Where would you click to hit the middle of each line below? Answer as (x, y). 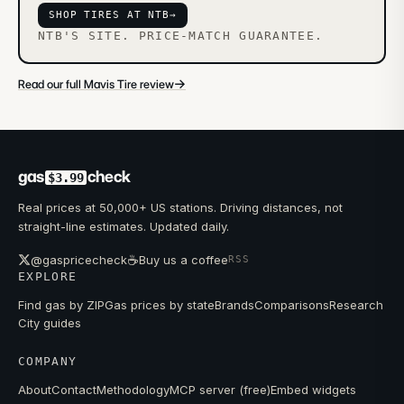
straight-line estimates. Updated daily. (124, 226)
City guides (50, 323)
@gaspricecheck (79, 260)
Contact (74, 390)
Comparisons (292, 305)
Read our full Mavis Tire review (96, 84)
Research (356, 305)
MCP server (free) (220, 390)
